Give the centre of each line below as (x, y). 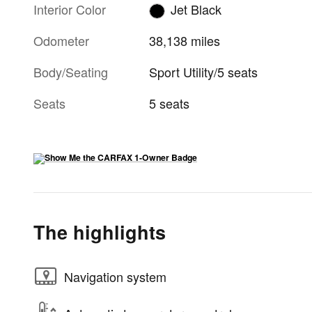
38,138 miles (185, 41)
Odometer (61, 41)
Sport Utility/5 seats (204, 72)
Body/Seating (71, 72)
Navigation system (115, 276)
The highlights (100, 232)
